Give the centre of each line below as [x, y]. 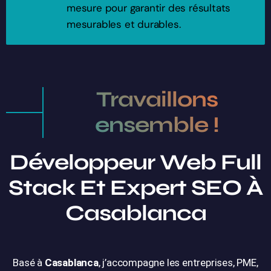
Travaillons [157, 100]
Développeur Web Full [135, 163]
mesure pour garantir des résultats [149, 8]
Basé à [29, 263]
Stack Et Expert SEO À [135, 188]
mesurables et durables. [124, 24]
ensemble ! [157, 125]
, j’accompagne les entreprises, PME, [178, 263]
